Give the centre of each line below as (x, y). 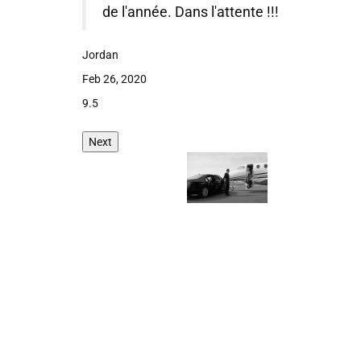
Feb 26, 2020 (114, 79)
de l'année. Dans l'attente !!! (191, 12)
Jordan (100, 55)
